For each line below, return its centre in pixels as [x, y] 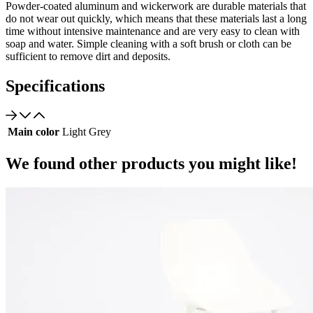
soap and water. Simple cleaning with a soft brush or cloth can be [148, 43]
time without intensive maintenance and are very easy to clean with [153, 31]
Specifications [55, 86]
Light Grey [87, 131]
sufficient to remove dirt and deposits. [88, 56]
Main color [34, 131]
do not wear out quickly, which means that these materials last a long [156, 18]
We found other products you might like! [151, 163]
